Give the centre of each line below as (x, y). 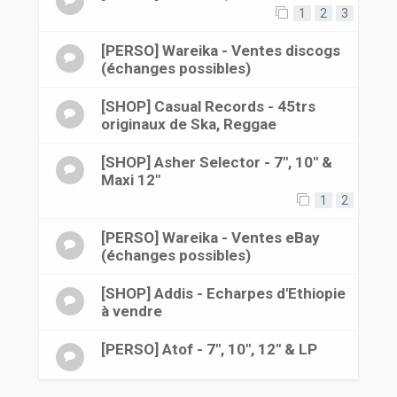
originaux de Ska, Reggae (188, 124)
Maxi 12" (130, 180)
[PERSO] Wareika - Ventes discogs (220, 51)
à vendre (131, 311)
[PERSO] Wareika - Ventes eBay (210, 237)
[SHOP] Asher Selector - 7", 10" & (216, 162)
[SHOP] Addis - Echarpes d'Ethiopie (223, 293)
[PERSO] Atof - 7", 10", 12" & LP (209, 349)
